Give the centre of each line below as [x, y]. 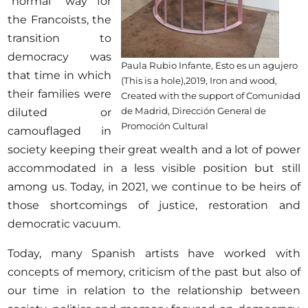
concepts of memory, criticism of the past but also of [154, 272]
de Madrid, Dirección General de [193, 111]
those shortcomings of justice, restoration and [154, 205]
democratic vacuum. [64, 224]
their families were [60, 94]
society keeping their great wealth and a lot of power [154, 150]
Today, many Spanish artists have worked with [154, 253]
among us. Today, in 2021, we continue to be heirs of [154, 187]
